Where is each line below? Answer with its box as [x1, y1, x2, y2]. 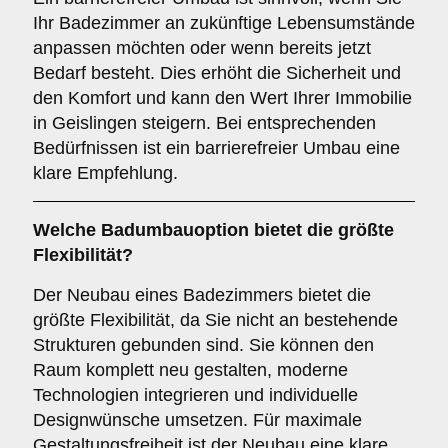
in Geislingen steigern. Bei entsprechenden [33, 113, 376, 133]
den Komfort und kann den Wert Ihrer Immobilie [33, 88, 412, 108]
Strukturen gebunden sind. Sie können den [33, 335, 374, 355]
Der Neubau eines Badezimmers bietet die [33, 285, 371, 305]
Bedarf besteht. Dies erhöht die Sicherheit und [33, 63, 401, 83]
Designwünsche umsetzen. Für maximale [33, 410, 362, 430]
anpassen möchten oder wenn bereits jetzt [33, 38, 371, 58]
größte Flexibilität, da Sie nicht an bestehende [33, 310, 398, 330]
